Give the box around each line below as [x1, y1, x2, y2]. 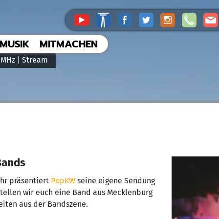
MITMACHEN [40, 37, 98, 51]
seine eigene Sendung [75, 176, 155, 185]
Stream [22, 55, 48, 65]
